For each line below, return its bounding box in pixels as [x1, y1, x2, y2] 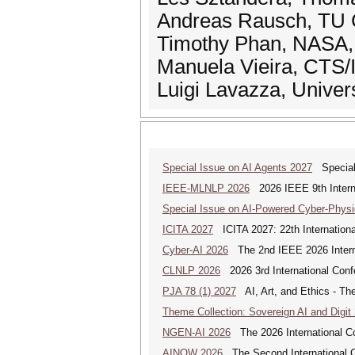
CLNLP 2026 [162, 265, 220, 277]
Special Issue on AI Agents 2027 [162, 162, 312, 174]
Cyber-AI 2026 [162, 244, 228, 256]
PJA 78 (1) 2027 [162, 285, 236, 297]
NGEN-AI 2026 [162, 326, 231, 338]
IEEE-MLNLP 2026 [162, 182, 250, 194]
